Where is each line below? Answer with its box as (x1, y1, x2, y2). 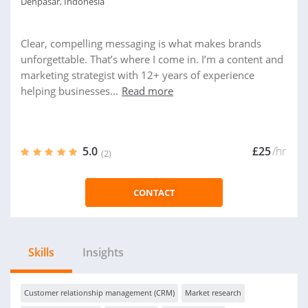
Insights (82, 245, 124, 260)
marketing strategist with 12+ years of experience (21, 68, 254, 82)
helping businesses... (21, 84, 118, 98)
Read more (122, 84, 173, 98)
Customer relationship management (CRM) (24, 287, 175, 298)
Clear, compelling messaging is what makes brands (21, 36, 261, 50)
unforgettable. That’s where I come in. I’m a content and (21, 52, 283, 66)
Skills (28, 245, 54, 260)
